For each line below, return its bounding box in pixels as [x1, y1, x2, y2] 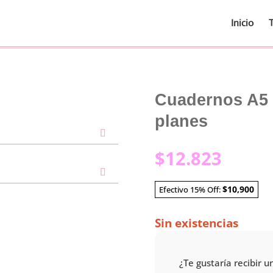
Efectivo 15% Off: [158, 183, 222, 195]
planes [154, 112, 208, 131]
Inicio [231, 16, 253, 29]
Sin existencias [154, 215, 238, 232]
